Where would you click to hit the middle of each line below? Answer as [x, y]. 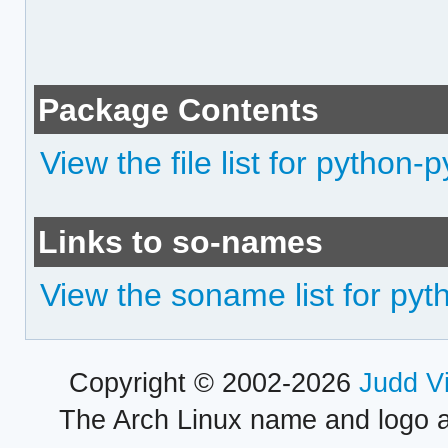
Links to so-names [181, 242]
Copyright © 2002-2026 [213, 383]
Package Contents [179, 109]
